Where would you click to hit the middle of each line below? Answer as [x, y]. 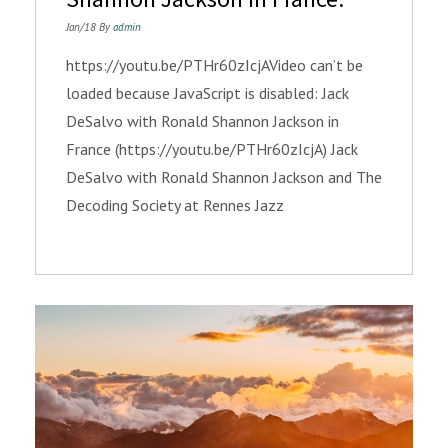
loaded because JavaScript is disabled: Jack [207, 93]
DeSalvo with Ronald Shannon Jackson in [202, 121]
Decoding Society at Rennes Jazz [175, 205]
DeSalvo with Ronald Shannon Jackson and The [224, 177]
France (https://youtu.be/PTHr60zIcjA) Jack [212, 149]
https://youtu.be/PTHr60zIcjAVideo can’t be [214, 65]
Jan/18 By [89, 27]
